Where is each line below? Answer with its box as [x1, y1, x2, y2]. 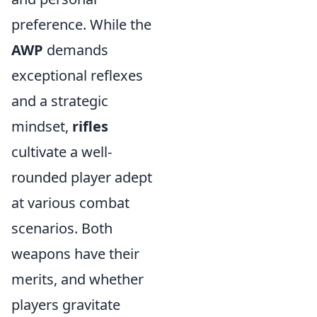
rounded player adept [11, 168, 152, 187]
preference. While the [11, 15, 151, 34]
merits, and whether [11, 270, 144, 289]
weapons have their [11, 244, 139, 263]
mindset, [11, 117, 72, 136]
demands [43, 40, 108, 59]
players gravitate [11, 295, 120, 314]
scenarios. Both [11, 219, 113, 238]
